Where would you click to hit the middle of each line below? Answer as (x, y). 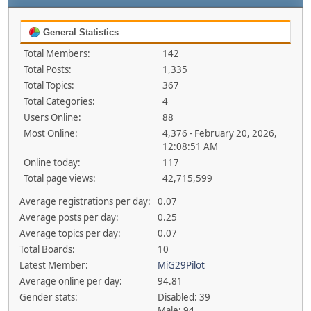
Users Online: (52, 117)
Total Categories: (59, 101)
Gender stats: (48, 297)
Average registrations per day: (85, 201)
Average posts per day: (69, 217)
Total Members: (57, 53)
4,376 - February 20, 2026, (219, 133)
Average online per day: (70, 281)
